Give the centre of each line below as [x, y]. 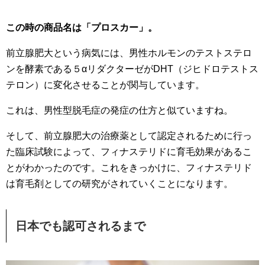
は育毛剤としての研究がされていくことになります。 [119, 184]
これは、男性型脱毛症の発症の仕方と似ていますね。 [119, 111]
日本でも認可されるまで [80, 226]
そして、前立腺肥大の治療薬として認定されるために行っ [129, 136]
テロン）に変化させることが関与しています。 [105, 85]
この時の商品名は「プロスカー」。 [82, 28]
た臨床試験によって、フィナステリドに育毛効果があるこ [129, 152]
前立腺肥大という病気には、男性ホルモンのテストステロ [129, 53]
